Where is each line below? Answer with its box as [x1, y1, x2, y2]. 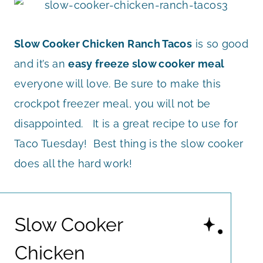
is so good [192, 37, 249, 50]
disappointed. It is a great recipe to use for [14, 117, 238, 130]
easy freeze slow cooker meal [68, 57, 225, 70]
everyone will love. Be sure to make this [14, 77, 221, 90]
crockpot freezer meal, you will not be [14, 97, 211, 110]
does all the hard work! [14, 157, 133, 170]
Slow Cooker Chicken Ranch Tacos [14, 37, 193, 50]
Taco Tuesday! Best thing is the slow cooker [14, 137, 244, 150]
